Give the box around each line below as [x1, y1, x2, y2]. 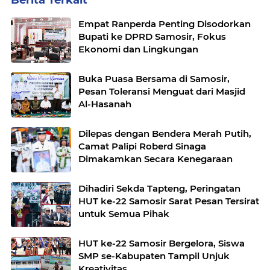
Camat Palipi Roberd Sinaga [78, 140, 206, 152]
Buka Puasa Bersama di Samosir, [78, 73, 230, 84]
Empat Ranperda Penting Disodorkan [78, 18, 251, 30]
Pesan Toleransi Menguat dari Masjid [78, 86, 245, 97]
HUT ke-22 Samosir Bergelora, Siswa [78, 237, 245, 249]
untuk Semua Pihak [78, 208, 169, 219]
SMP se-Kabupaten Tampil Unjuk [78, 250, 230, 262]
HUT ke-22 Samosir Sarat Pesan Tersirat [78, 195, 259, 207]
